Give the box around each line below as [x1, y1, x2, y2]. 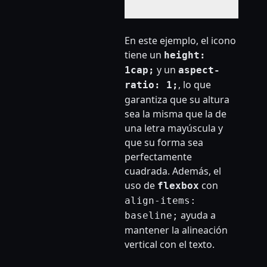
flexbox [157, 180, 199, 192]
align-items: [124, 195, 196, 207]
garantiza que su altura [124, 93, 229, 107]
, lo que [178, 78, 211, 92]
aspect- [178, 64, 220, 76]
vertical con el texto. [124, 238, 215, 252]
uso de [124, 179, 157, 193]
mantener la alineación [124, 223, 228, 237]
